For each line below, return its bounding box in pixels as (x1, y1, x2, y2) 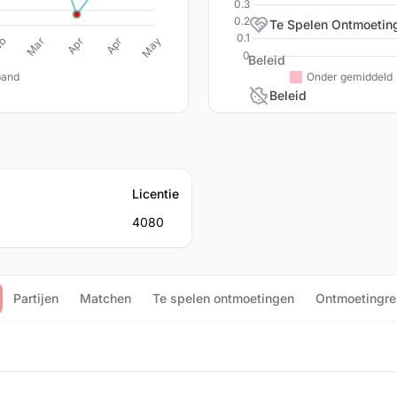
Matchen (80, 291, 131, 306)
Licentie (131, 186, 179, 201)
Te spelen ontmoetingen (152, 291, 294, 306)
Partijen (13, 291, 58, 306)
